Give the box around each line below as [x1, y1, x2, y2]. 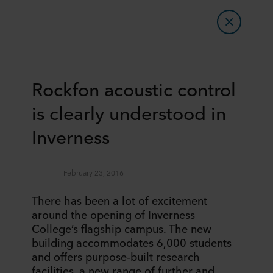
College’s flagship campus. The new [32, 220, 211, 236]
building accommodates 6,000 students [32, 234, 232, 250]
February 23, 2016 [63, 167, 124, 178]
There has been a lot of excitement [32, 192, 207, 208]
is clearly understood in [32, 99, 226, 125]
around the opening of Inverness [32, 206, 195, 222]
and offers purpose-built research [32, 248, 200, 264]
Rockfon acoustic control [32, 76, 236, 101]
